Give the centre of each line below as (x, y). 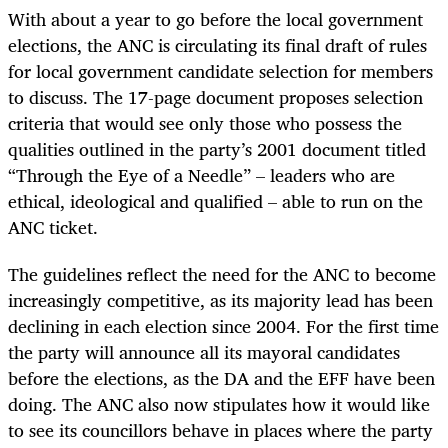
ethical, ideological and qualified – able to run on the (215, 201)
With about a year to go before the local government (215, 19)
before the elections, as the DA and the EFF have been (221, 377)
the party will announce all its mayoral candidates (204, 351)
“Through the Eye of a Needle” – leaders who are (201, 175)
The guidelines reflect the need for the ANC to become (222, 273)
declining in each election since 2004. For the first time (223, 325)
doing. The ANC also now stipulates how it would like (219, 403)
